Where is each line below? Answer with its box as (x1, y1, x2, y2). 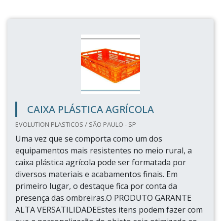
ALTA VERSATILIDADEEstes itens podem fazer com (15, 204, 203, 215)
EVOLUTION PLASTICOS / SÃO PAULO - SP (15, 120, 136, 129)
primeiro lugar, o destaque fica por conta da (15, 181, 177, 191)
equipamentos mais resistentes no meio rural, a (15, 145, 192, 156)
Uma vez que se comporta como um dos (15, 133, 162, 144)
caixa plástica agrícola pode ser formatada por (15, 157, 186, 168)
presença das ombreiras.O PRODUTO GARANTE (15, 192, 191, 203)
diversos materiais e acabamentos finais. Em (15, 169, 178, 180)
